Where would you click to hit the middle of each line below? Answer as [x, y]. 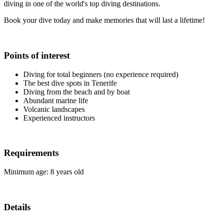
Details [17, 207]
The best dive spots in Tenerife [70, 83]
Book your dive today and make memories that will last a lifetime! [104, 20]
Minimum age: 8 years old [44, 172]
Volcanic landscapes [54, 109]
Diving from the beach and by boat [77, 92]
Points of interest [37, 55]
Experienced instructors [59, 118]
